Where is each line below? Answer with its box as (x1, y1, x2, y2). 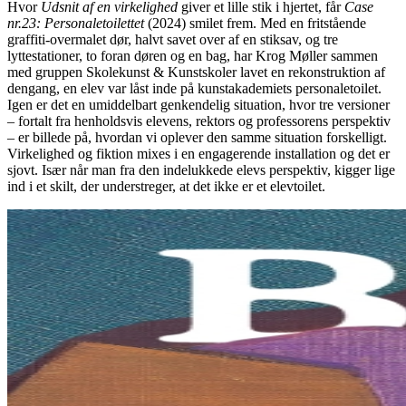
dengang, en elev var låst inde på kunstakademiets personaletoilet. (7, 80, 382, 96)
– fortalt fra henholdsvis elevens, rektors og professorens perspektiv (7, 112, 391, 129)
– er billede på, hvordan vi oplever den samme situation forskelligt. (7, 129, 387, 145)
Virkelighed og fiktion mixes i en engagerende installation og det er (7, 145, 390, 161)
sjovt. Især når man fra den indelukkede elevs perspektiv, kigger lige (7, 161, 395, 178)
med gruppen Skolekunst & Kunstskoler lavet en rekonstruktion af (7, 63, 385, 80)
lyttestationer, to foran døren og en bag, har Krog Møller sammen (7, 47, 378, 63)
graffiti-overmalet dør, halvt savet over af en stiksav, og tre (7, 31, 338, 47)
